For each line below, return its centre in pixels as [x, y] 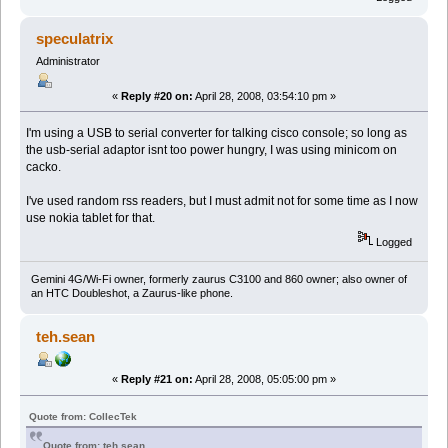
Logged [393, 242]
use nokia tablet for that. [91, 217]
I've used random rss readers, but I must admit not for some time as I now [222, 200]
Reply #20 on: [157, 95]
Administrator [67, 60]
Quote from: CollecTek [83, 417]
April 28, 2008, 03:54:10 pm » [264, 95]
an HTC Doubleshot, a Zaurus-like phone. [131, 293]
